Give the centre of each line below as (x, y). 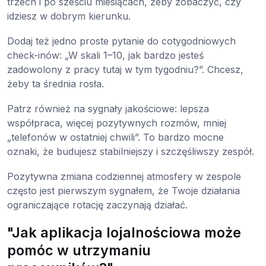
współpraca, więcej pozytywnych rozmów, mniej (117, 123)
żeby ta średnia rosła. (56, 83)
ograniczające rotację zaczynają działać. (97, 205)
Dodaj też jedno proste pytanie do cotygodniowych (121, 41)
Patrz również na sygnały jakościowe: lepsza (108, 108)
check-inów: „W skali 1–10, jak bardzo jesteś (105, 55)
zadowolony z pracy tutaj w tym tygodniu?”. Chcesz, (125, 69)
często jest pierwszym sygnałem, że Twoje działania (123, 190)
